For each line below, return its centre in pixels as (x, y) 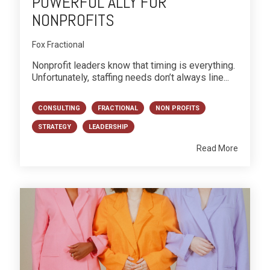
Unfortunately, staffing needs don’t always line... (130, 77)
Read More (217, 149)
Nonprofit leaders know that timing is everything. (133, 65)
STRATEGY (55, 127)
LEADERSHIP (108, 127)
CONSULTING (59, 108)
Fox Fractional (58, 44)
